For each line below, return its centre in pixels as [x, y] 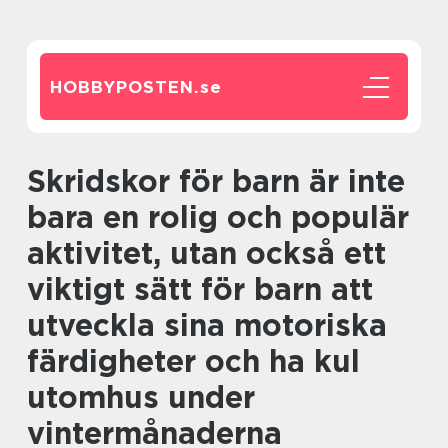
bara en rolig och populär [218, 217]
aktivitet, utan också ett [206, 253]
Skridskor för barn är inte [36, 181]
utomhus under [141, 397]
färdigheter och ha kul [193, 361]
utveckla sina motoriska [207, 325]
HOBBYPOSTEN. [125, 87]
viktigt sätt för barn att [200, 289]
